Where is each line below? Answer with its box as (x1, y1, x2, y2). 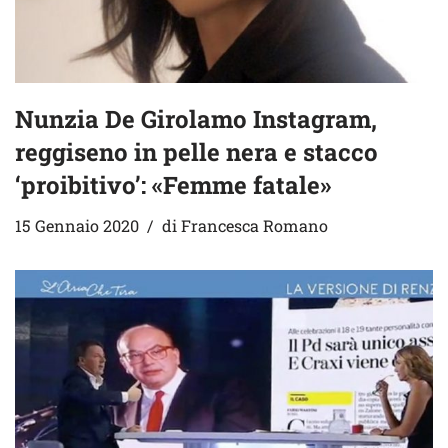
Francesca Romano (181, 214, 328, 236)
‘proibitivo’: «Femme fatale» (15, 168, 331, 201)
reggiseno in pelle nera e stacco (15, 135, 378, 168)
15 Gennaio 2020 (15, 214, 139, 236)
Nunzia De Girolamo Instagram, (15, 102, 377, 135)
